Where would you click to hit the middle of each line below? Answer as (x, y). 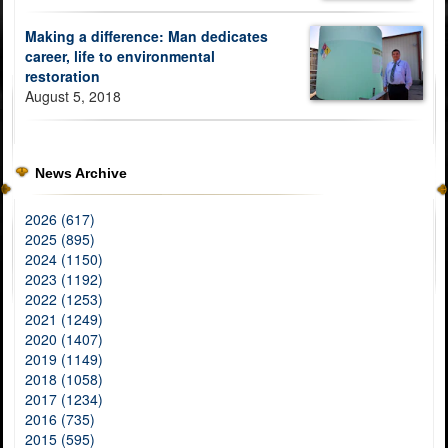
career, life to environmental (120, 56)
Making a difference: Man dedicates (146, 36)
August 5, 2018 (73, 96)
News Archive (81, 173)
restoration (62, 76)
